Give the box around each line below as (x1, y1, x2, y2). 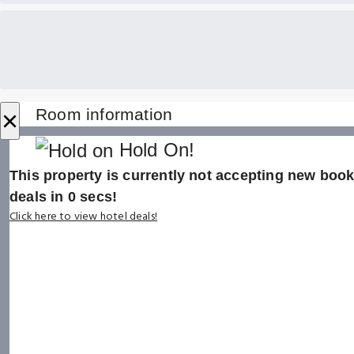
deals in (9, 189, 68, 205)
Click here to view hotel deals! (9, 208, 158, 227)
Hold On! (113, 138, 195, 160)
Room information (36, 104, 173, 123)
